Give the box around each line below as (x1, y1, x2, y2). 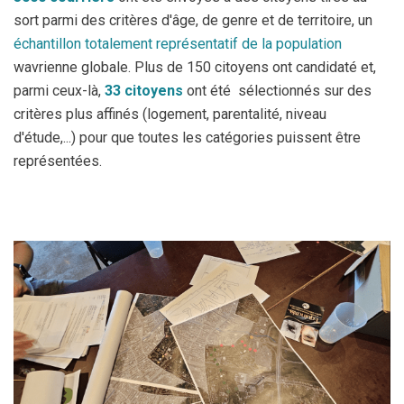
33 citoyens (105, 82, 183, 99)
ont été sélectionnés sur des (183, 82, 372, 99)
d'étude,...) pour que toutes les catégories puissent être (14, 129, 361, 146)
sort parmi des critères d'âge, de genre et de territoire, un (14, 12, 372, 29)
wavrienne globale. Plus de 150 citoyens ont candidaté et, (14, 59, 376, 76)
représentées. (14, 152, 106, 170)
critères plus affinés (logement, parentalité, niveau (14, 106, 326, 123)
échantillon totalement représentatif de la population (14, 35, 342, 52)
